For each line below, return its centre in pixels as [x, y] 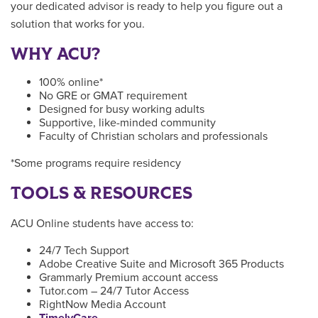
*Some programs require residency [96, 164]
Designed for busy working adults [122, 110]
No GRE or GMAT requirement [113, 96]
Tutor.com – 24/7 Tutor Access [114, 291]
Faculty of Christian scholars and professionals [153, 137]
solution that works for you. [78, 24]
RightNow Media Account [103, 305]
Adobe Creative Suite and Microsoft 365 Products [161, 264]
